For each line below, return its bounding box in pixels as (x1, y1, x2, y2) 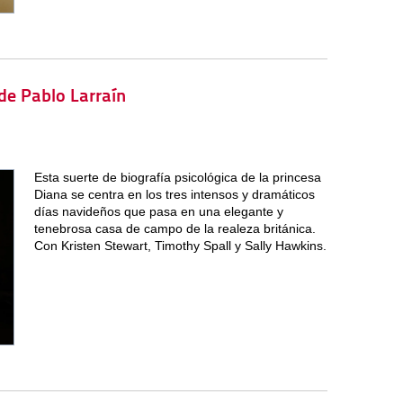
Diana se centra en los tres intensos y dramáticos (33, 187, 315, 202)
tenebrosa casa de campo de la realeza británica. (33, 221, 316, 237)
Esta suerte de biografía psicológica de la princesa (33, 170, 321, 185)
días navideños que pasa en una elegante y (33, 204, 283, 219)
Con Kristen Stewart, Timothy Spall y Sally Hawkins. (33, 238, 327, 254)
